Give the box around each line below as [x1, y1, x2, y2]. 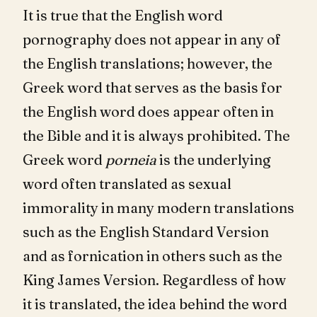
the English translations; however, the [23, 54, 272, 72]
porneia [105, 151, 156, 168]
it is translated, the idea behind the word [23, 295, 287, 313]
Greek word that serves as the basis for [23, 79, 282, 96]
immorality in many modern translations [23, 199, 294, 217]
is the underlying [156, 151, 271, 168]
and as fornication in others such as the [23, 247, 282, 265]
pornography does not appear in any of [23, 30, 281, 48]
